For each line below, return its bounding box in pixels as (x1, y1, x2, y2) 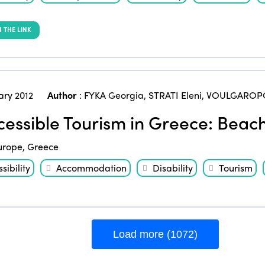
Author (47, 88, 77, 102)
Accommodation (56, 160, 127, 174)
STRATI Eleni (148, 88, 202, 102)
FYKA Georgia (83, 88, 144, 102)
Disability (152, 160, 193, 174)
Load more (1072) (112, 228, 198, 240)
